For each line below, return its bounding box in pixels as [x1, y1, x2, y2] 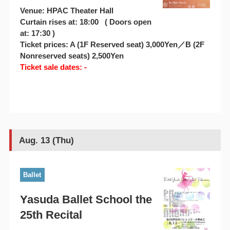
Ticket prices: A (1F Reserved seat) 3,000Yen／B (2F [20, 40, 204, 49]
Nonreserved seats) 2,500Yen [20, 51, 124, 61]
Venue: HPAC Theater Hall [20, 6, 113, 15]
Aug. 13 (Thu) [18, 135, 74, 145]
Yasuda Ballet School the [20, 193, 152, 206]
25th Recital [20, 208, 82, 221]
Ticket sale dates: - [20, 63, 87, 72]
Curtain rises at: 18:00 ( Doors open [20, 17, 151, 27]
